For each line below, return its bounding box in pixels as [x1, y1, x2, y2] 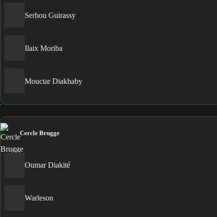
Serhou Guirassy [25, 11, 76, 19]
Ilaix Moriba [25, 44, 62, 52]
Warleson [25, 194, 53, 202]
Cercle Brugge [20, 129, 60, 137]
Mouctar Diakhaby [25, 77, 82, 85]
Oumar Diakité [25, 161, 70, 170]
